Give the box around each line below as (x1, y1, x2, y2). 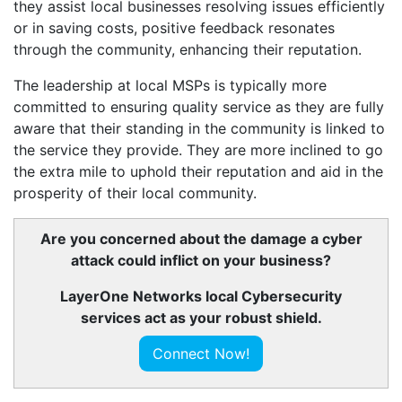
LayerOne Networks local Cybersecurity (60, 287, 342, 305)
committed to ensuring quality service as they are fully (13, 98, 384, 116)
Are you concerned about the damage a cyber (39, 230, 363, 248)
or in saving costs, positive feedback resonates (13, 19, 335, 37)
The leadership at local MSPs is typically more (13, 76, 327, 94)
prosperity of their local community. (13, 184, 257, 202)
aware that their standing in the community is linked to (13, 119, 385, 137)
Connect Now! (153, 345, 249, 363)
